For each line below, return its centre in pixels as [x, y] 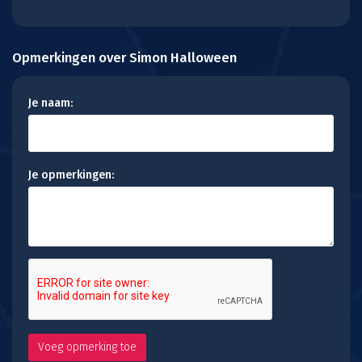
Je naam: [51, 103]
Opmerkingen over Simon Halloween [124, 57]
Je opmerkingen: [71, 175]
